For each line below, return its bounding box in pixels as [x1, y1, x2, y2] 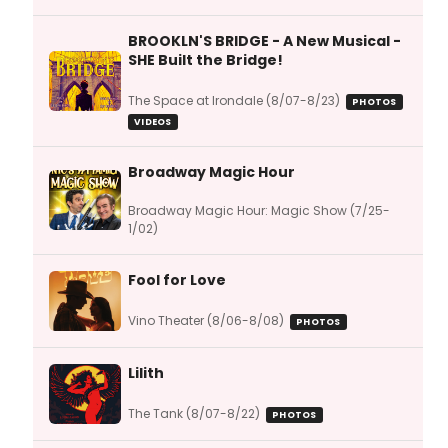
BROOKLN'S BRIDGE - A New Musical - [128, 30, 401, 51]
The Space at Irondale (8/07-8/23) [128, 91, 340, 109]
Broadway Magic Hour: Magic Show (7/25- [128, 201, 390, 219]
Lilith [128, 362, 164, 383]
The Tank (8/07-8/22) [128, 404, 260, 422]
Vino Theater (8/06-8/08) [128, 311, 284, 329]
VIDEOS [134, 115, 172, 128]
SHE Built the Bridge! [128, 49, 283, 70]
